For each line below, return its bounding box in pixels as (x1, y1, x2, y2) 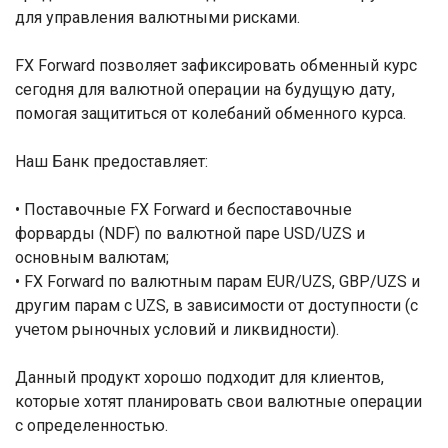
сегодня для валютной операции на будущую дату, (15, 80, 395, 99)
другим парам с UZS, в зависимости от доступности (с (15, 296, 418, 315)
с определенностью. (15, 416, 168, 435)
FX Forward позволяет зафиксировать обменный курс (15, 56, 417, 75)
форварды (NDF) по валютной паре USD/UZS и (15, 224, 365, 243)
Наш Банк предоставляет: (15, 152, 208, 171)
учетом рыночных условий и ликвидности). (15, 320, 339, 339)
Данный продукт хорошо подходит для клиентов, (15, 368, 384, 387)
